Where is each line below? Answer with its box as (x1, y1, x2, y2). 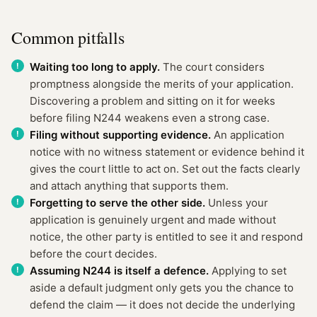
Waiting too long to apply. (30, 60, 160, 74)
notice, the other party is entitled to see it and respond (30, 230, 303, 243)
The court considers (160, 60, 265, 74)
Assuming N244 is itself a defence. (30, 264, 209, 277)
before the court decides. (30, 247, 157, 260)
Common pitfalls (11, 26, 125, 49)
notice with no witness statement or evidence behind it (30, 145, 304, 158)
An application (211, 128, 284, 142)
